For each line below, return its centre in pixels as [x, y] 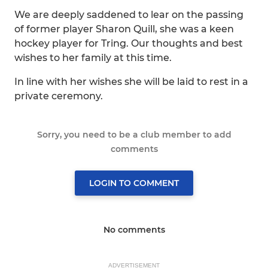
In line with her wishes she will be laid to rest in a [131, 82]
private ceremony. [59, 96]
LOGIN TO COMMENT [134, 183]
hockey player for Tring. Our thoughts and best [129, 43]
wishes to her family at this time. [93, 58]
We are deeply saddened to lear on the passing [129, 15]
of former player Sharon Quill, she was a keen [124, 29]
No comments [134, 230]
